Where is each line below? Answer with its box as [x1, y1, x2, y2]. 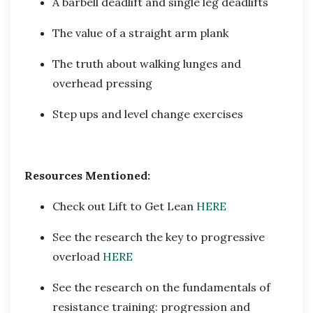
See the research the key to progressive [52, 230, 265, 245]
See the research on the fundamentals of [52, 280, 270, 295]
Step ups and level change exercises [52, 107, 246, 122]
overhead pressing [52, 76, 155, 91]
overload [52, 249, 103, 264]
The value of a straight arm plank [52, 26, 231, 41]
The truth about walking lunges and [52, 57, 241, 71]
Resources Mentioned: [24, 168, 150, 183]
